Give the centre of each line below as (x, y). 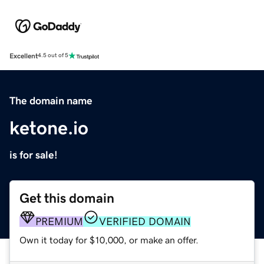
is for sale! (34, 155)
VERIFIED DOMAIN (145, 221)
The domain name (51, 100)
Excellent (24, 56)
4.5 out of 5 (53, 56)
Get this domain (67, 198)
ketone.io (49, 128)
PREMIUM (59, 221)
